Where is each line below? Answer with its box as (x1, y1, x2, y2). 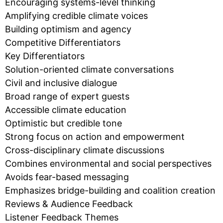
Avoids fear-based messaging (5, 172, 129, 183)
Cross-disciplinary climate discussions (5, 145, 164, 156)
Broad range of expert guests (5, 91, 129, 102)
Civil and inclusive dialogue (5, 78, 117, 89)
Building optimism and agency (5, 24, 131, 35)
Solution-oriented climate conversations (5, 64, 174, 75)
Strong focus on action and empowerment (5, 131, 185, 142)
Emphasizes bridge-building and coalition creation (5, 185, 216, 196)
